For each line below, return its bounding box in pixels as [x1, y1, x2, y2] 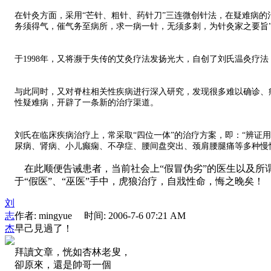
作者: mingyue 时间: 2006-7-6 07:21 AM [15, 211, 186, 221]
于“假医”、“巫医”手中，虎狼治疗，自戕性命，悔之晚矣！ [15, 176, 264, 187]
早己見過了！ [15, 223, 73, 234]
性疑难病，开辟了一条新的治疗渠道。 [15, 98, 158, 108]
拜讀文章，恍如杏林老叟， [15, 247, 131, 258]
